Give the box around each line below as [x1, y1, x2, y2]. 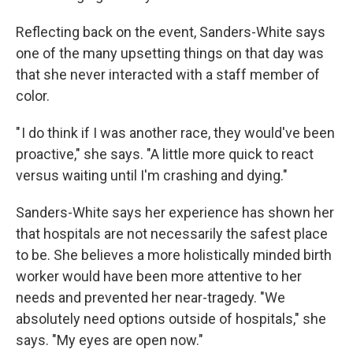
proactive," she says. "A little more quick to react [16, 146, 314, 162]
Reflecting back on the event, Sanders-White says [16, 24, 325, 40]
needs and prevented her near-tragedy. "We [16, 289, 285, 306]
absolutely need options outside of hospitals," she [16, 310, 326, 327]
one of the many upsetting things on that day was [16, 45, 324, 61]
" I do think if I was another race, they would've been [16, 124, 335, 141]
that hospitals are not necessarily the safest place [16, 225, 328, 242]
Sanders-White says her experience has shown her [16, 204, 334, 221]
